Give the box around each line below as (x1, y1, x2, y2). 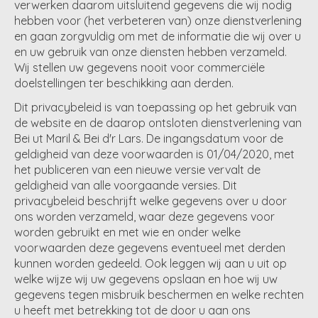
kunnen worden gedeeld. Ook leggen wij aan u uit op (14, 256, 287, 271)
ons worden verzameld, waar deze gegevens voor (14, 209, 275, 224)
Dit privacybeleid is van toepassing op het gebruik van (14, 100, 297, 115)
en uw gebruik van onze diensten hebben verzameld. (14, 45, 287, 60)
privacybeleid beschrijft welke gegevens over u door (14, 194, 287, 209)
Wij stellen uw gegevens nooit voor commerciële (14, 60, 265, 75)
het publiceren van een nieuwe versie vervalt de (14, 163, 261, 177)
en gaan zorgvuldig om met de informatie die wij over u (14, 29, 301, 44)
